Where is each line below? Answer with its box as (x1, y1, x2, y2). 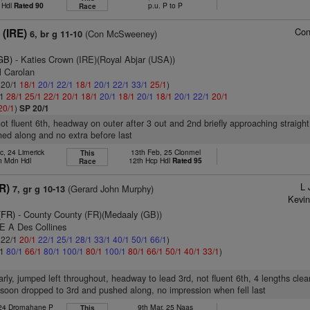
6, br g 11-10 (30, 28, 83, 40)
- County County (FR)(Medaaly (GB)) (15, 208, 163, 221)
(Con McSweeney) (82, 27, 158, 40)
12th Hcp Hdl (129, 155, 173, 165)
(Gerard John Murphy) (65, 182, 154, 195)
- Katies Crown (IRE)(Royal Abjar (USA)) (12, 53, 176, 66)
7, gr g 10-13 (12, 183, 66, 195)
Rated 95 (172, 155, 203, 165)
